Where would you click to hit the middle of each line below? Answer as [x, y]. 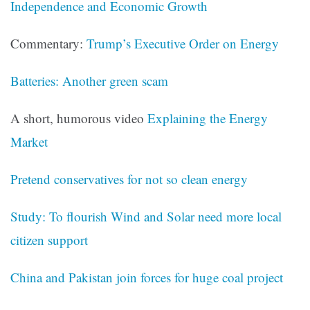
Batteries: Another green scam [89, 81]
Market [29, 142]
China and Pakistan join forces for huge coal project [147, 277]
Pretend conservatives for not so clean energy [129, 179]
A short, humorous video [79, 118]
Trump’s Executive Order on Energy [183, 44]
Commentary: [48, 44]
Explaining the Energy [208, 118]
